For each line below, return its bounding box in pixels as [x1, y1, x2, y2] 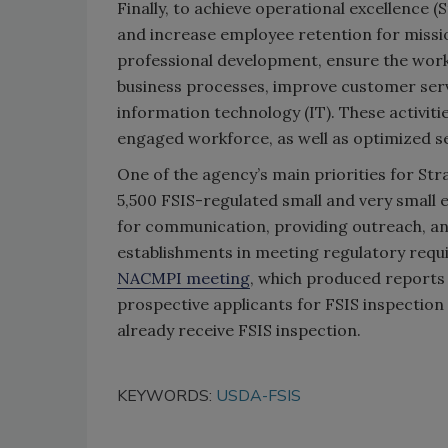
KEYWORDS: [117, 385, 216, 407]
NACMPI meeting [117, 268, 250, 288]
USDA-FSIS [216, 385, 301, 407]
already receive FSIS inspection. [117, 320, 361, 340]
